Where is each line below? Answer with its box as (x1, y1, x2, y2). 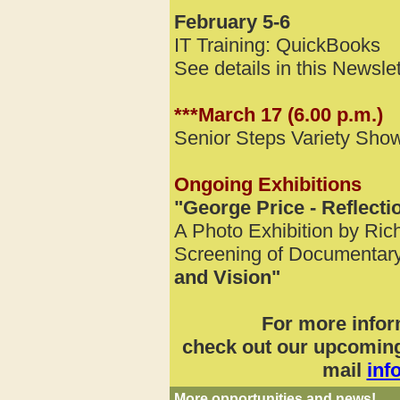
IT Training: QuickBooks (174, 34, 386, 56)
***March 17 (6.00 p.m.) (174, 104, 383, 126)
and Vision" (174, 266, 280, 288)
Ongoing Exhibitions (174, 173, 362, 196)
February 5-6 (174, 11, 290, 33)
